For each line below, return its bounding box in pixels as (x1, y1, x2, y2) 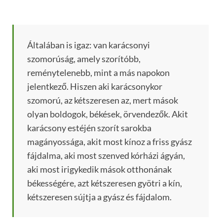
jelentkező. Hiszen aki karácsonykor (27, 81, 162, 92)
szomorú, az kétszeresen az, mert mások (27, 95, 178, 106)
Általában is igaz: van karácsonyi (27, 39, 150, 51)
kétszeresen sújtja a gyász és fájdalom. (27, 191, 172, 203)
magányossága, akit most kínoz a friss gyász (27, 136, 192, 147)
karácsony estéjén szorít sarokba (27, 122, 151, 134)
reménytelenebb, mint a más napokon (27, 67, 170, 78)
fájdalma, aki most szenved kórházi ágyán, (27, 150, 185, 161)
